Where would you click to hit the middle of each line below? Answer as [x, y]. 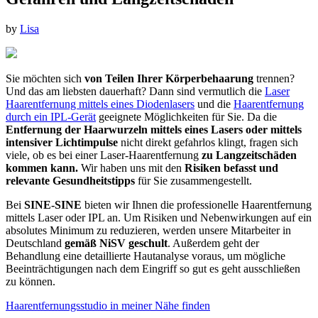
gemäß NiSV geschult [116, 243]
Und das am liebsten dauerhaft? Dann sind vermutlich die [135, 91]
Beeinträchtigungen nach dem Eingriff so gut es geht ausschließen [153, 268]
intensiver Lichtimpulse [62, 142]
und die [214, 104]
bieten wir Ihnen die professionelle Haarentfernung [197, 204]
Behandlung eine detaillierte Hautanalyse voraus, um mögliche [146, 256]
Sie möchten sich [45, 78]
